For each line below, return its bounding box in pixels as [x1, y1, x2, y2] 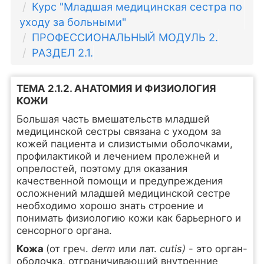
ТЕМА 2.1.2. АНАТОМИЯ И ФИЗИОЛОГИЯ [16, 82, 216, 94]
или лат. [118, 243, 160, 255]
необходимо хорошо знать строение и [16, 200, 203, 212]
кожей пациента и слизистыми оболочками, [16, 138, 233, 150]
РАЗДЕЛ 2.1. [31, 46, 93, 59]
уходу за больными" [19, 15, 126, 28]
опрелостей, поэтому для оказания [16, 163, 187, 174]
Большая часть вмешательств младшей [16, 113, 210, 125]
